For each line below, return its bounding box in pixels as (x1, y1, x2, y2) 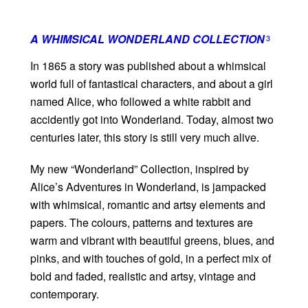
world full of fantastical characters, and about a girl (30, 75, 273, 91)
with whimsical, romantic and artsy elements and (30, 196, 265, 212)
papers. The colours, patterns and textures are (30, 214, 253, 230)
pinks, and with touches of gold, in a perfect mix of (30, 250, 271, 266)
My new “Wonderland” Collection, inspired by (30, 160, 249, 177)
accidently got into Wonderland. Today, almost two (30, 111, 274, 127)
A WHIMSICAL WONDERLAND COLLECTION (30, 30, 265, 47)
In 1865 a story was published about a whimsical (30, 57, 266, 74)
